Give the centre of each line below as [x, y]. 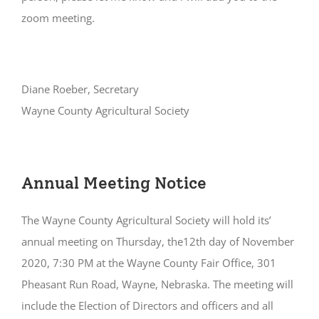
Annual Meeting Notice [114, 183]
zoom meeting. [58, 17]
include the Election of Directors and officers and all [147, 306]
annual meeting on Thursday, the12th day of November [157, 242]
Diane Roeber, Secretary [80, 89]
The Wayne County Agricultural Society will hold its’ [146, 220]
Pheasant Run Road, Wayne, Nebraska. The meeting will [157, 284]
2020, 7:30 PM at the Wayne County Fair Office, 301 [148, 263]
